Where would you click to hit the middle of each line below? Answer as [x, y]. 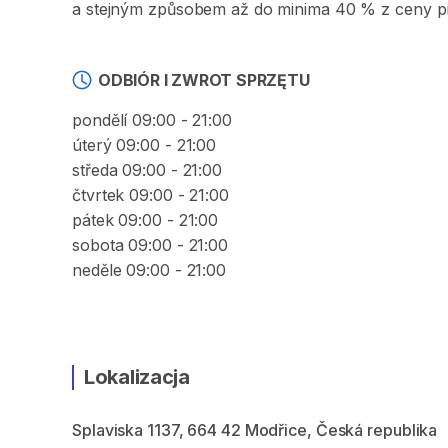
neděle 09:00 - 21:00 [149, 270]
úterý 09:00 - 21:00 [144, 145]
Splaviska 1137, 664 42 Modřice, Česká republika [255, 430]
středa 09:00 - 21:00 [147, 170]
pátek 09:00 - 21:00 [145, 220]
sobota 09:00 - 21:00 [150, 245]
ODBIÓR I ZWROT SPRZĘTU [204, 80]
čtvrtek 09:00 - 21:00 [150, 195]
